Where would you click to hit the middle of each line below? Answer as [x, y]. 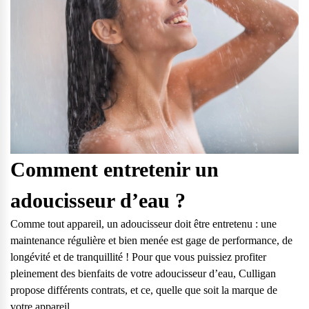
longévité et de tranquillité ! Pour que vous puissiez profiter [138, 257]
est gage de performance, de [230, 241]
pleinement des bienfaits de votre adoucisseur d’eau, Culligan [143, 274]
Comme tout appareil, [59, 224]
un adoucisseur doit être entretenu [180, 224]
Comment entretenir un [114, 170]
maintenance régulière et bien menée [89, 241]
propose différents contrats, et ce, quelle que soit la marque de [144, 290]
